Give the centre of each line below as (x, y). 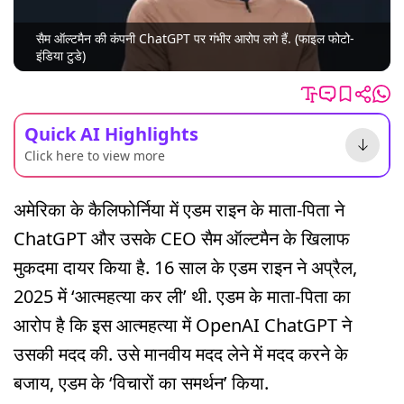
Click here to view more (95, 155)
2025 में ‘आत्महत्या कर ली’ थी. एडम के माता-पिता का (182, 296)
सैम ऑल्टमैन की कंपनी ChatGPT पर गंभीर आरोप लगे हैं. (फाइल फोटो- (195, 39)
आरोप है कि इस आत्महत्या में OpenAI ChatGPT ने (183, 325)
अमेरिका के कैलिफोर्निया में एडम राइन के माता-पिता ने (179, 209)
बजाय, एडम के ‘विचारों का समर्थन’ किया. (141, 382)
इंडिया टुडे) (61, 56)
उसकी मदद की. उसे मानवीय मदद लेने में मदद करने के (181, 353)
